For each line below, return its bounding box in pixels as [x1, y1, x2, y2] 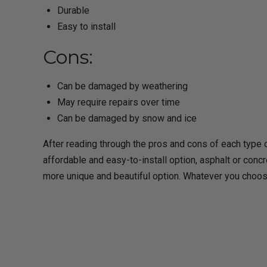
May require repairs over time [57, 96, 180, 108]
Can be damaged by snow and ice [57, 112, 197, 124]
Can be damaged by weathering [57, 80, 188, 92]
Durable [57, 4, 89, 16]
